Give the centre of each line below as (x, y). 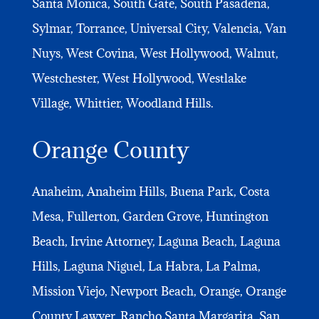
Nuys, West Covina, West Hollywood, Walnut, (155, 53)
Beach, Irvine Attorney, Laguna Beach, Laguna (156, 241)
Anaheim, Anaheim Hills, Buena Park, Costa (151, 191)
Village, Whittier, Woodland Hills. (122, 103)
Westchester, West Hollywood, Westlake (139, 78)
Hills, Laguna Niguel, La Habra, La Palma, (146, 266)
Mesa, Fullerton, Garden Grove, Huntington (150, 216)
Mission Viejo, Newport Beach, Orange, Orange (159, 291)
